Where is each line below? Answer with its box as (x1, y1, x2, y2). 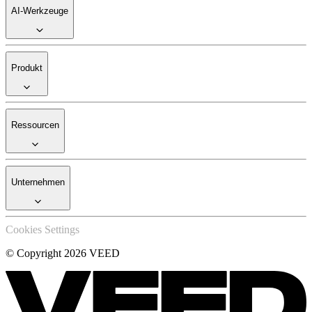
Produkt (11, 63, 42, 74)
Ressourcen (11, 120, 59, 131)
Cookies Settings (6, 224, 79, 236)
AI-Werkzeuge (11, 6, 68, 17)
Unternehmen (11, 177, 65, 188)
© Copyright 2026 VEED (6, 247, 120, 260)
